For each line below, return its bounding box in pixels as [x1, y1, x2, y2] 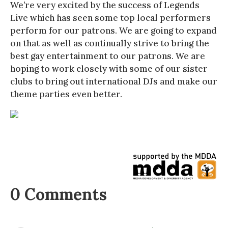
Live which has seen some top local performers [10, 12, 211, 23]
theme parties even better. [10, 88, 122, 100]
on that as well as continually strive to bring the [10, 37, 209, 49]
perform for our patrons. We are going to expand [10, 24, 217, 36]
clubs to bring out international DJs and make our [10, 75, 217, 87]
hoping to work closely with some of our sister [10, 63, 208, 74]
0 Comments [10, 183, 107, 205]
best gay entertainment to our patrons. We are [10, 50, 205, 62]
